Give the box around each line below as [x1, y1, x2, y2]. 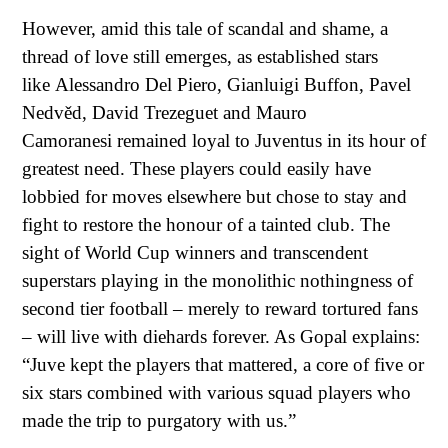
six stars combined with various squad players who [22, 381, 411, 403]
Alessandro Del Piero [55, 73, 217, 95]
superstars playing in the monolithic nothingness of [22, 269, 413, 291]
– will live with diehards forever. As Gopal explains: [22, 325, 420, 347]
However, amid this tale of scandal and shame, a [22, 17, 388, 39]
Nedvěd [22, 101, 82, 123]
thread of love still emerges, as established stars [22, 45, 378, 67]
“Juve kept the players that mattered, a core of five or [22, 353, 424, 375]
